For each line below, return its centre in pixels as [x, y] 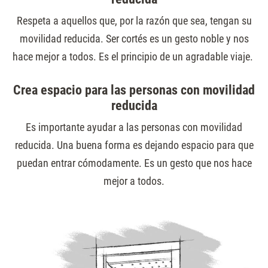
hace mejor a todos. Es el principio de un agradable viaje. [134, 57]
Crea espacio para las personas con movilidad [134, 90]
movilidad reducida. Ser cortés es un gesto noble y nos [134, 39]
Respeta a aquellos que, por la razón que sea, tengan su [134, 21]
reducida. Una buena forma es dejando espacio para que [134, 145]
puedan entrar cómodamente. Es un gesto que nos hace [134, 163]
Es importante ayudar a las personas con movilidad [134, 127]
